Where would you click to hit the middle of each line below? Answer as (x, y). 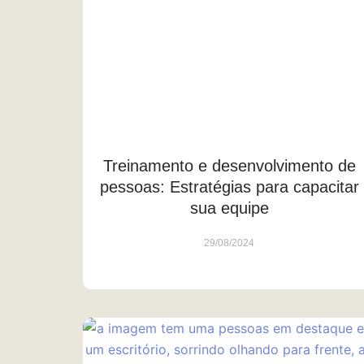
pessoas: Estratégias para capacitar (229, 186)
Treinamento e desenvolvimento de (229, 165)
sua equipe (229, 208)
